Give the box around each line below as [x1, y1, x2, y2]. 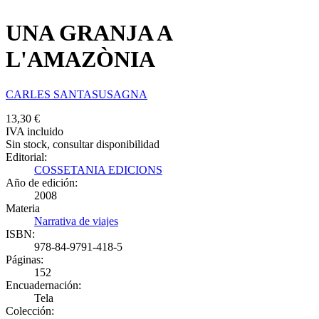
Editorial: [6, 150, 47, 163]
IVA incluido [6, 125, 63, 137]
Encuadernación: [6, 278, 81, 291]
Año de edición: [6, 176, 78, 189]
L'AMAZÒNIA [6, 46, 155, 73]
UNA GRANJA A [6, 20, 172, 46]
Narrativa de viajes [34, 214, 118, 227]
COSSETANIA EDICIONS [34, 163, 162, 176]
